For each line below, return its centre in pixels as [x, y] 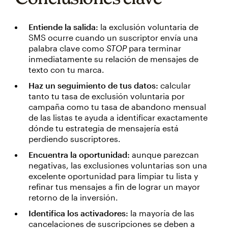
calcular [176, 85]
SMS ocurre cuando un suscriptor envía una [113, 37]
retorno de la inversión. [73, 197]
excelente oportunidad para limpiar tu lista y [113, 176]
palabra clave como [67, 48]
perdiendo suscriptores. [75, 139]
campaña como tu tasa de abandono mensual [117, 107]
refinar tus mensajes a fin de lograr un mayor [114, 187]
